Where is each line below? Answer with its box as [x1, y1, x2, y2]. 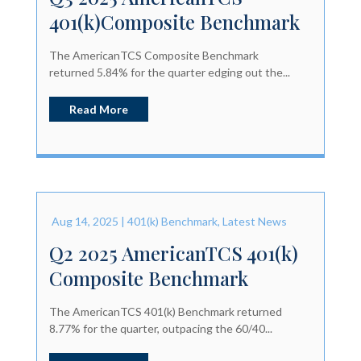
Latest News [222, 214, 287, 228]
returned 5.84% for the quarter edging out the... [48, 64, 290, 79]
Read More [68, 102, 128, 116]
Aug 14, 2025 [51, 214, 118, 228]
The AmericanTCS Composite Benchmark [48, 48, 259, 62]
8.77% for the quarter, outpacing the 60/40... [48, 321, 272, 335]
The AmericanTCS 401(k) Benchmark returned [48, 304, 282, 318]
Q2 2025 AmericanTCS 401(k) [48, 239, 298, 266]
